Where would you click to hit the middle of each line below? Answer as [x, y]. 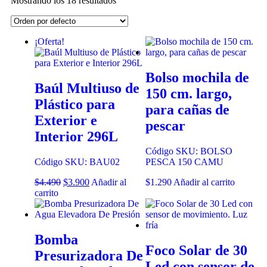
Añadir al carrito [204, 182]
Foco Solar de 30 [196, 250]
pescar [165, 125]
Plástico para [75, 104]
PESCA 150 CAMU [184, 162]
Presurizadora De [89, 255]
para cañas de [187, 109]
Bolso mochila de [197, 77]
